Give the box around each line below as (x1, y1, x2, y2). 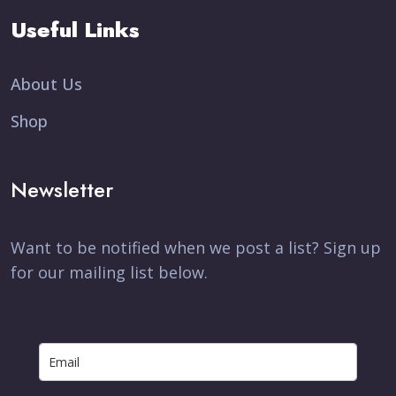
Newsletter (11, 174, 113, 205)
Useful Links (11, 14, 140, 45)
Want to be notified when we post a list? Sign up (11, 237, 381, 258)
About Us (11, 73, 82, 95)
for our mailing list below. (11, 262, 208, 283)
